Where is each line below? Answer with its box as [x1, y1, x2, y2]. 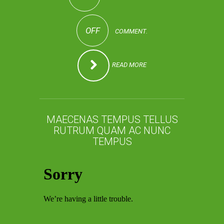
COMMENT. [113, 27, 147, 35]
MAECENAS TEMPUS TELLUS [46, 113, 178, 125]
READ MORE [112, 60, 146, 68]
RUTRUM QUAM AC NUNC [53, 124, 170, 136]
